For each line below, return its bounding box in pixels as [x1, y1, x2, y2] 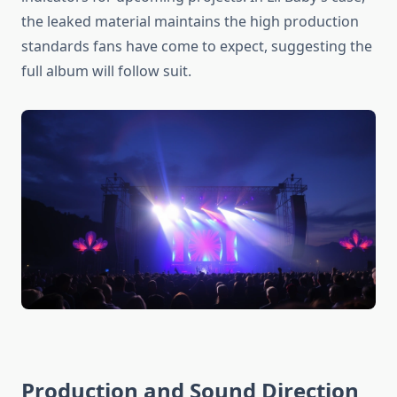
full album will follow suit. [21, 61, 191, 82]
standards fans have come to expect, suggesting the [21, 36, 372, 57]
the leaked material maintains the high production [21, 12, 359, 32]
